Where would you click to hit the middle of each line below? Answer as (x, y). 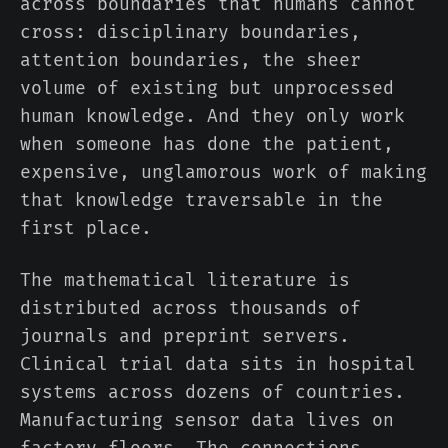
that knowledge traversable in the (201, 200)
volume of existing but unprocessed (207, 88)
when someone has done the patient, (207, 144)
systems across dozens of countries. (212, 392)
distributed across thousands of (190, 308)
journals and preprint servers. (185, 336)
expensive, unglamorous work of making (223, 172)
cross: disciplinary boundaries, (190, 32)
